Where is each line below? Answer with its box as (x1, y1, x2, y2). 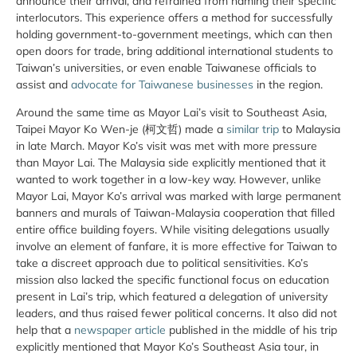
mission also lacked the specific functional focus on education (16, 273, 329, 288)
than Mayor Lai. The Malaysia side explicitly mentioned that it (16, 155, 326, 171)
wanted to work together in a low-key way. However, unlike (16, 172, 321, 187)
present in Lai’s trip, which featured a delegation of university (16, 289, 328, 304)
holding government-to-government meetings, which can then (16, 26, 332, 41)
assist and (16, 76, 71, 92)
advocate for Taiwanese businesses (71, 76, 253, 92)
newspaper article (74, 323, 169, 338)
